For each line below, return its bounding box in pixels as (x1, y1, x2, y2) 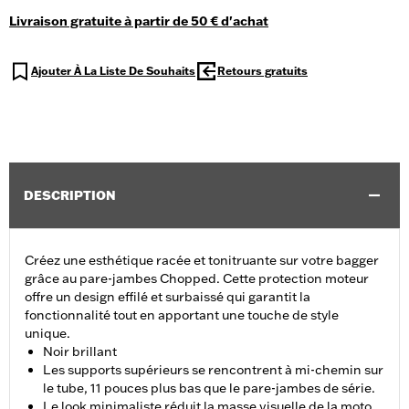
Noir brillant (43, 343, 117, 361)
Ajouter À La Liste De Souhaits (31, 64, 195, 79)
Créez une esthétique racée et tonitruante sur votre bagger (25, 252, 379, 269)
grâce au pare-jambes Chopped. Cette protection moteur (25, 270, 369, 288)
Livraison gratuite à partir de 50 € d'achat (9, 13, 268, 30)
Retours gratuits (217, 64, 308, 79)
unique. (25, 325, 70, 342)
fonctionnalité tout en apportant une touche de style (25, 307, 339, 324)
